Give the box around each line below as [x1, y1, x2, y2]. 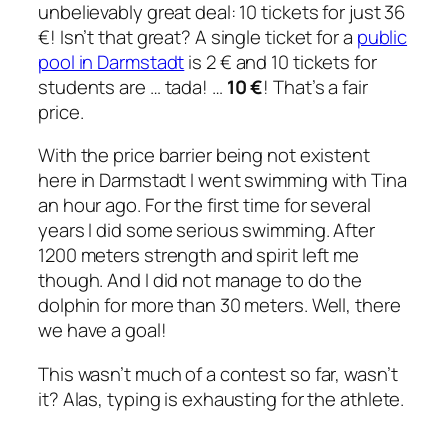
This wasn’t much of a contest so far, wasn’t [38, 360, 398, 387]
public [356, 23, 408, 50]
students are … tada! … [38, 73, 227, 100]
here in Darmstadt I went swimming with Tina [38, 167, 407, 194]
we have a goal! [38, 317, 167, 344]
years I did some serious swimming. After [38, 217, 375, 244]
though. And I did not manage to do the [38, 267, 363, 294]
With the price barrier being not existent [38, 142, 370, 169]
